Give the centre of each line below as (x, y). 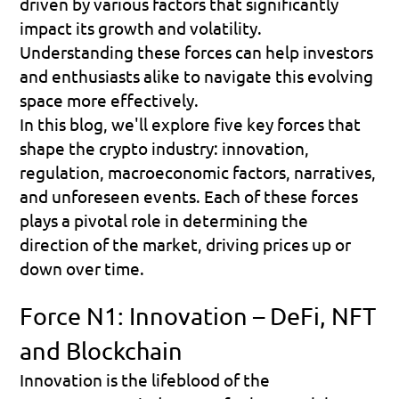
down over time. (82, 268)
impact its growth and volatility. (141, 27)
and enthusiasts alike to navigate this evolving (197, 75)
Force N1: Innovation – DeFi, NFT (198, 315)
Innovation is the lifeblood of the (145, 379)
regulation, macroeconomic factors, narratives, (198, 171)
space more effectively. (111, 99)
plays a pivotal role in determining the (164, 220)
